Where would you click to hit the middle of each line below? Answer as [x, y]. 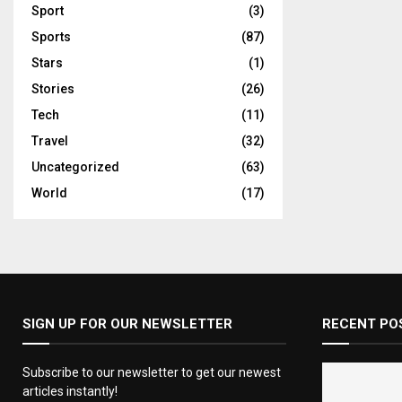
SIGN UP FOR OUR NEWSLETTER [127, 324]
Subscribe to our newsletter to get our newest [152, 372]
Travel [50, 141]
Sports [51, 37]
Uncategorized [75, 167]
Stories [53, 89]
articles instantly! [70, 391]
